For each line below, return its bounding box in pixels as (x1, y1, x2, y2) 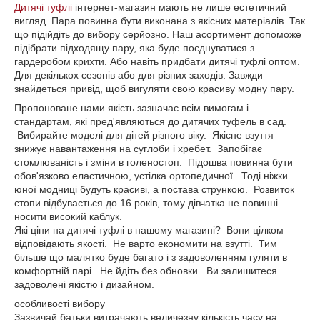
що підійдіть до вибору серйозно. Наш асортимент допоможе (14, 29, 301, 41)
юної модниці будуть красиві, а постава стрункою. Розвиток (14, 184, 294, 196)
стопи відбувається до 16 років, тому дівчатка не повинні (14, 197, 278, 209)
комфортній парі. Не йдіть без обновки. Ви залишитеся (14, 265, 277, 277)
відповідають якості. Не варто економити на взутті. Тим (14, 238, 277, 250)
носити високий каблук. (14, 211, 122, 223)
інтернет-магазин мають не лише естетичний (72, 1, 286, 14)
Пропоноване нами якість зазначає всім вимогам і (14, 102, 249, 114)
